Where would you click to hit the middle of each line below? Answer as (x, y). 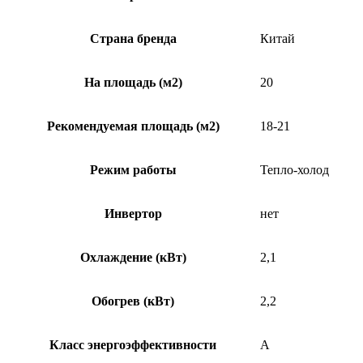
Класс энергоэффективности (133, 344)
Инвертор (133, 213)
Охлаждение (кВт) (133, 257)
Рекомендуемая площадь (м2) (133, 126)
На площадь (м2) (133, 82)
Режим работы (133, 169)
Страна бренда (133, 38)
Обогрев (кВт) (133, 301)
